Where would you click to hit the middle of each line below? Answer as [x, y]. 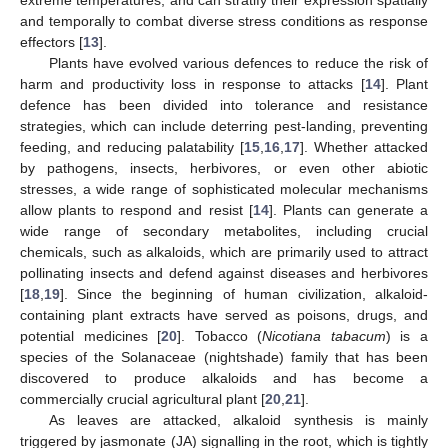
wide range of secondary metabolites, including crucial [224, 230]
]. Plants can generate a [348, 209]
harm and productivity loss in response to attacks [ [192, 83]
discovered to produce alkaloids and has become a [224, 377]
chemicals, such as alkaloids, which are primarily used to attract [224, 251]
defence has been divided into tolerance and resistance [224, 104]
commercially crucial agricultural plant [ [142, 398]
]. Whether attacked [364, 146]
